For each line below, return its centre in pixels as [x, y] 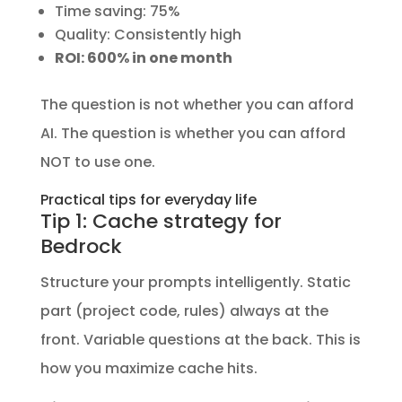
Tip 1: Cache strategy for [161, 221]
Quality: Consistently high [148, 34]
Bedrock [81, 246]
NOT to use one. [97, 162]
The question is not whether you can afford [197, 104]
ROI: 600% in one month [143, 57]
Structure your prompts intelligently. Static [195, 282]
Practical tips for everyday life [148, 199]
